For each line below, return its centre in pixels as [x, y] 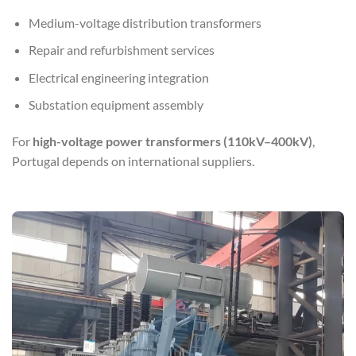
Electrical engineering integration [118, 77]
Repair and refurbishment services [121, 50]
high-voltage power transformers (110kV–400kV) [172, 141]
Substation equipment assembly [116, 105]
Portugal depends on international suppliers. [133, 161]
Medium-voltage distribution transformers [145, 22]
